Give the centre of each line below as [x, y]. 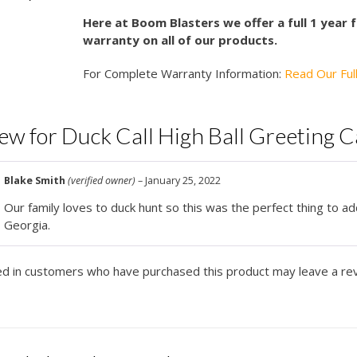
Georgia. [27, 224]
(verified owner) [102, 181]
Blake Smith [36, 181]
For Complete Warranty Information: [184, 74]
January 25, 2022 [183, 181]
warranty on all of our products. [180, 40]
